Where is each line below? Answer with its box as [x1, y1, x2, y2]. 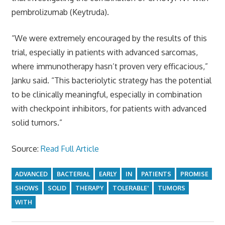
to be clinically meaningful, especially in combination [11, 89, 202, 99]
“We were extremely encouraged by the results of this [11, 33, 207, 43]
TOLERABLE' [112, 184, 149, 192]
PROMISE [180, 170, 208, 178]
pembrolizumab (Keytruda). [11, 7, 109, 17]
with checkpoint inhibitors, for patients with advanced [11, 103, 206, 114]
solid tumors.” [11, 117, 62, 128]
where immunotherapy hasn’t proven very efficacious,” [11, 61, 208, 71]
